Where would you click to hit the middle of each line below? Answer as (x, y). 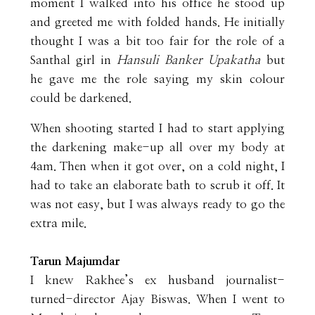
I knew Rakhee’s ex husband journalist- (157, 280)
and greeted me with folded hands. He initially (157, 22)
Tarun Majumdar (75, 261)
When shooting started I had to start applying (157, 128)
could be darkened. (81, 98)
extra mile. (62, 223)
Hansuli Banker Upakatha (192, 60)
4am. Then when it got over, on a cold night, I (157, 166)
